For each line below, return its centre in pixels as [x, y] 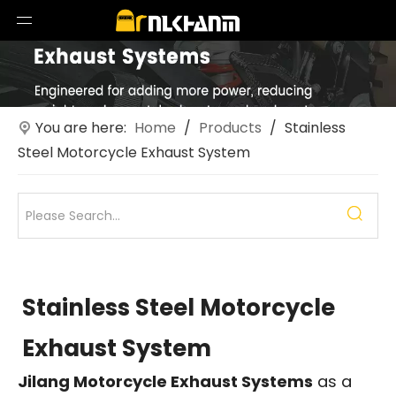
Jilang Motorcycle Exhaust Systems [165, 381]
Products [230, 127]
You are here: [81, 127]
